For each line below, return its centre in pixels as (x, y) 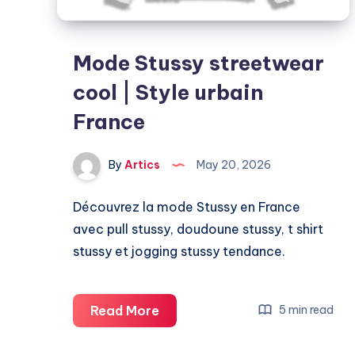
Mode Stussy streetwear (198, 63)
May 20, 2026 (233, 165)
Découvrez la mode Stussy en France (187, 206)
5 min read (305, 310)
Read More (125, 310)
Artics (141, 165)
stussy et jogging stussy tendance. (179, 251)
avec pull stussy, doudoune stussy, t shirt (198, 229)
